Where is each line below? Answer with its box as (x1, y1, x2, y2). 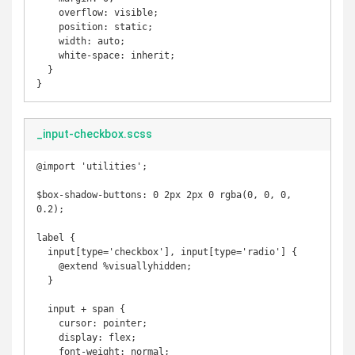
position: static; (36, 21, 59, 32)
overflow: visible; (36, 7, 59, 18)
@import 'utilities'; (36, 161, 147, 172)
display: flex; (36, 332, 59, 343)
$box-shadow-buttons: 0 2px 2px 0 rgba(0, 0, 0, (36, 189, 292, 200)
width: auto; (36, 36, 59, 47)
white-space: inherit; (36, 50, 59, 61)
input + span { (36, 303, 48, 315)
